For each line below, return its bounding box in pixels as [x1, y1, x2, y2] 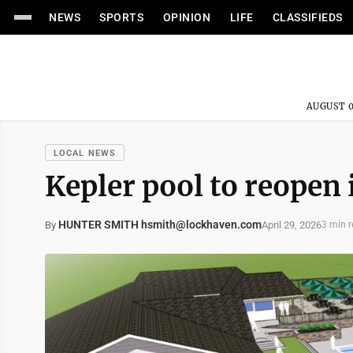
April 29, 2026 [262, 218, 321, 231]
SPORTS [99, 11, 144, 24]
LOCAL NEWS [54, 148, 116, 158]
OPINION [162, 11, 211, 24]
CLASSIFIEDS [272, 11, 343, 24]
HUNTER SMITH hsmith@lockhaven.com [58, 218, 262, 231]
